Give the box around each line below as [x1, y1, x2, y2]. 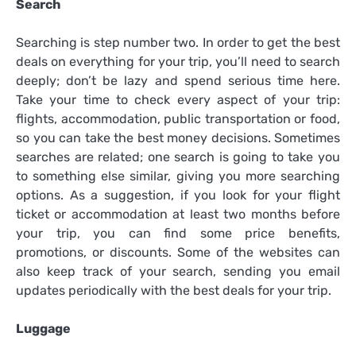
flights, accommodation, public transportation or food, [16, 111, 340, 127]
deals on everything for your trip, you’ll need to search [16, 54, 340, 70]
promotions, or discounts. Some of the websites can [16, 245, 340, 261]
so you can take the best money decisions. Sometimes [16, 130, 340, 146]
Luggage [16, 321, 71, 337]
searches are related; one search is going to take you [16, 149, 340, 165]
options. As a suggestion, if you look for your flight [16, 188, 340, 203]
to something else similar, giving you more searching [16, 168, 340, 184]
